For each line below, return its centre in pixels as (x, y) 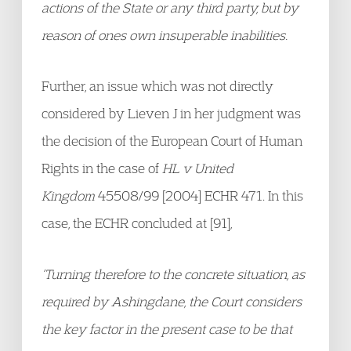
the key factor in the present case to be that (167, 329)
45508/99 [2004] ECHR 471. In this (201, 195)
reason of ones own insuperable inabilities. (165, 35)
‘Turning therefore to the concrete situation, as (173, 274)
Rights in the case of (102, 168)
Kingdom (70, 195)
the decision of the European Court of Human (172, 141)
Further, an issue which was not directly (157, 86)
